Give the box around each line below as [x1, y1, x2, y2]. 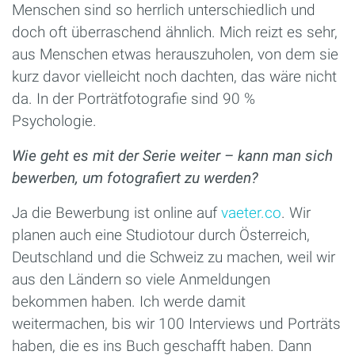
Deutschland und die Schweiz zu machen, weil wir [12, 247, 335, 266]
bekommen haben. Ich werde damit [12, 292, 246, 311]
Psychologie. [12, 111, 97, 130]
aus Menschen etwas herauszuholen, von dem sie [12, 44, 338, 63]
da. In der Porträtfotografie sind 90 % [12, 89, 255, 108]
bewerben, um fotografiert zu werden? [12, 168, 258, 187]
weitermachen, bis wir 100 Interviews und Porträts [12, 314, 341, 333]
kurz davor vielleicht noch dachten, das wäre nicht [12, 67, 337, 86]
